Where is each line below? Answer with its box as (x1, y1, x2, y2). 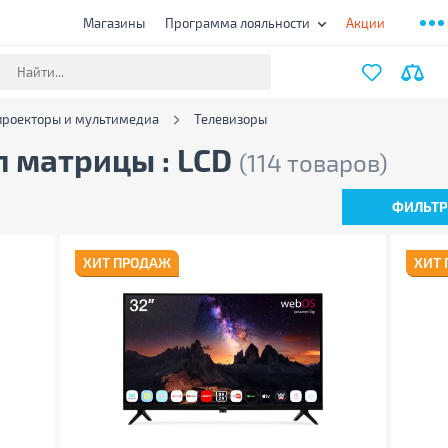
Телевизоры (193, 111, 267, 127)
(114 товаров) (238, 148, 388, 177)
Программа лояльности (165, 14, 310, 31)
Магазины (83, 14, 145, 31)
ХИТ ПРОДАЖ (82, 254, 171, 271)
